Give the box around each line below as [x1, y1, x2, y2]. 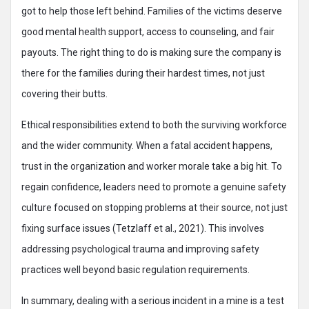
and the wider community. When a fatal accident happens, [21, 140, 272, 151]
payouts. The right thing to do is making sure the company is [21, 47, 281, 58]
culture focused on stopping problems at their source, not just [21, 202, 288, 213]
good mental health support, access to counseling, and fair [21, 26, 275, 37]
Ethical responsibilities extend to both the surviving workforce [21, 119, 287, 130]
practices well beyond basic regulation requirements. [21, 264, 250, 275]
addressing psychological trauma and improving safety [21, 243, 259, 255]
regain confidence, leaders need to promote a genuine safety [21, 181, 286, 192]
